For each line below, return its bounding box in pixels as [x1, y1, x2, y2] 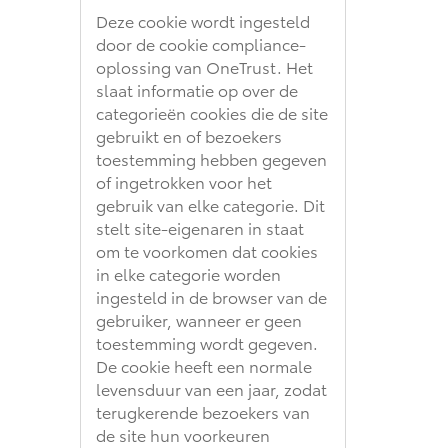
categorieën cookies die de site [96, 100, 328, 124]
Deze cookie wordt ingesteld [96, 8, 310, 32]
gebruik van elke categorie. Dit [96, 192, 325, 216]
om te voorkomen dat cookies [96, 238, 318, 262]
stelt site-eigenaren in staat [96, 215, 304, 239]
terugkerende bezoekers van [96, 399, 310, 423]
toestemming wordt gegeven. [96, 330, 318, 354]
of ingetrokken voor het [96, 169, 272, 193]
